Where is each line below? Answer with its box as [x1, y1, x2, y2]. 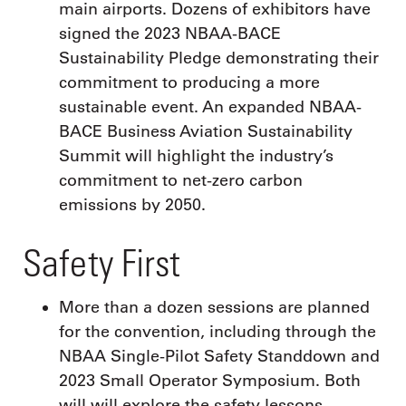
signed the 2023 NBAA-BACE [59, 23, 281, 43]
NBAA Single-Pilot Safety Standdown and [59, 346, 380, 367]
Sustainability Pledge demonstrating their [59, 47, 379, 68]
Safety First [23, 239, 181, 285]
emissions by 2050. [59, 194, 206, 215]
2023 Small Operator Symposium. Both [59, 371, 361, 391]
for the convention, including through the [59, 322, 376, 343]
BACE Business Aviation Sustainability [59, 121, 353, 141]
